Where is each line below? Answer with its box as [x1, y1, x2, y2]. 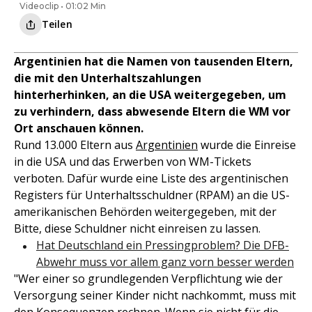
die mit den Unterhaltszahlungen [14, 70, 201, 86]
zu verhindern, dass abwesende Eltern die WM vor [14, 104, 290, 120]
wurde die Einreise [198, 137, 296, 153]
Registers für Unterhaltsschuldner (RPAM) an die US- [14, 187, 290, 203]
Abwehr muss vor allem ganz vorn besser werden [36, 254, 294, 270]
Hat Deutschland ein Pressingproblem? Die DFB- [36, 237, 289, 253]
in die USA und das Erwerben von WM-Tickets [14, 154, 251, 170]
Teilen [42, 17, 72, 31]
